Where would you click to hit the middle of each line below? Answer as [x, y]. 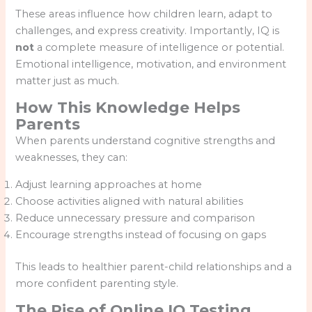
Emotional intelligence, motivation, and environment [151, 64]
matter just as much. [68, 80]
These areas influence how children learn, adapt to [144, 14]
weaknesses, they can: [72, 158]
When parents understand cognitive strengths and [146, 141]
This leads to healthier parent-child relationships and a [154, 266]
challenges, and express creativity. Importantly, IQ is [148, 30]
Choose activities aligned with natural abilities [130, 201]
